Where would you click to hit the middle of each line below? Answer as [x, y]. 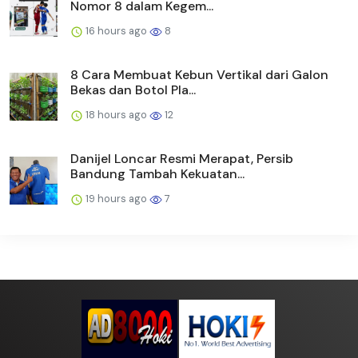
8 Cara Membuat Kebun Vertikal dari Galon [199, 75]
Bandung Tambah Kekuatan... [157, 174]
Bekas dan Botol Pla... [133, 90]
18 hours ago [116, 115]
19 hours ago [116, 199]
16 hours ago [116, 31]
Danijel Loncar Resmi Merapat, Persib [182, 159]
